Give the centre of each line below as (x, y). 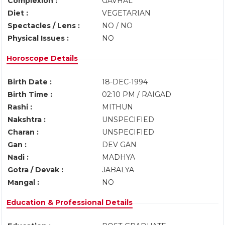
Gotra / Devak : (35, 170)
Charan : (23, 132)
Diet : (18, 13)
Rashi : (20, 107)
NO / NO (117, 26)
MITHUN (118, 107)
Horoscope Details (42, 58)
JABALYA (119, 170)
